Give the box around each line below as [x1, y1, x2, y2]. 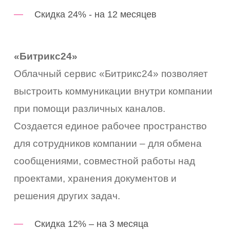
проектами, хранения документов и [14, 172, 177, 184]
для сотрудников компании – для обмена [14, 138, 202, 149]
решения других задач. [14, 190, 121, 201]
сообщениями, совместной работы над [14, 155, 196, 166]
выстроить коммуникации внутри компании [14, 85, 213, 97]
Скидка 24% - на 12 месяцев [34, 9, 157, 20]
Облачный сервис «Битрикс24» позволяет [14, 68, 208, 79]
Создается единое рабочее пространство [14, 120, 207, 131]
